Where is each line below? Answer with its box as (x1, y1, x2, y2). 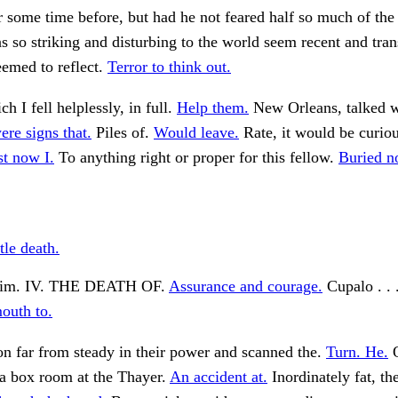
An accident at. (170, 368, 267, 386)
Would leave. (154, 123, 239, 142)
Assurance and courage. (169, 277, 322, 296)
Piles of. (92, 123, 154, 142)
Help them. (177, 99, 249, 117)
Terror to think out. (107, 58, 231, 76)
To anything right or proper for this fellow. (54, 148, 338, 167)
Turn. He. (326, 343, 388, 362)
